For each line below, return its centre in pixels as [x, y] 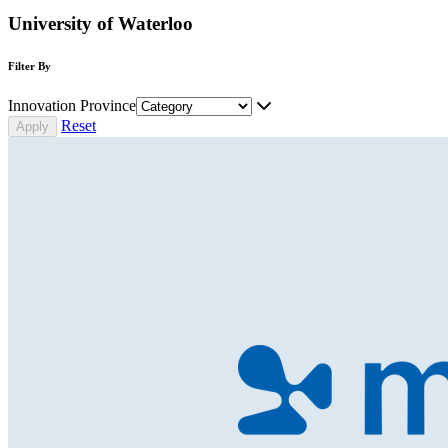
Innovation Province [72, 105]
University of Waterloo [100, 23]
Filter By [29, 65]
